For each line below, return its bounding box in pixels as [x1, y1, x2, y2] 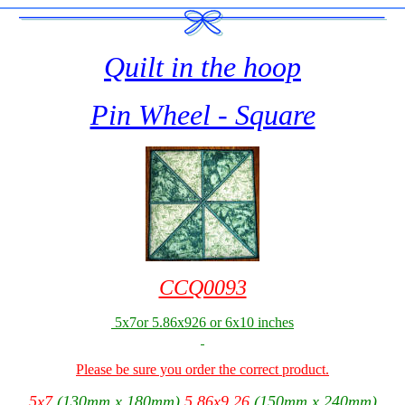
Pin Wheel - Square [89, 99, 316, 131]
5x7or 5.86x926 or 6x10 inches [111, 315, 294, 330]
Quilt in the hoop [104, 51, 301, 83]
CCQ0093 [158, 276, 247, 299]
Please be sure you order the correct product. [76, 362, 329, 377]
